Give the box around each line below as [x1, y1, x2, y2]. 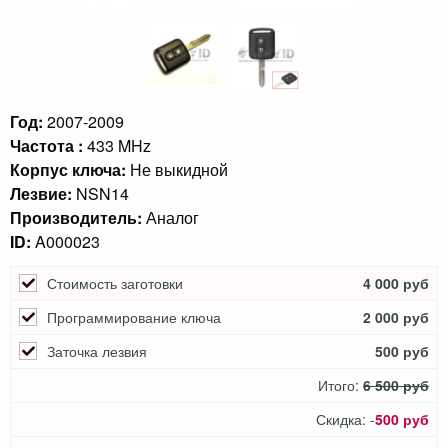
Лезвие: [10, 181, 72, 205]
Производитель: [10, 205, 142, 229]
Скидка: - [316, 408, 375, 429]
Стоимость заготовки [47, 272, 183, 293]
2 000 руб [363, 306, 429, 327]
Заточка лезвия [47, 340, 147, 361]
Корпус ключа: [10, 157, 126, 181]
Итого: [318, 374, 363, 395]
